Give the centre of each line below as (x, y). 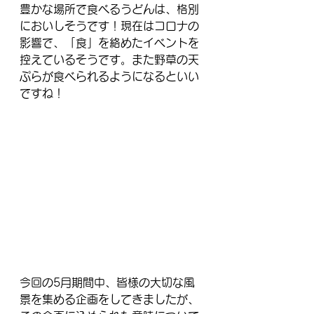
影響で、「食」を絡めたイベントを (109, 43)
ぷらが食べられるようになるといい (109, 77)
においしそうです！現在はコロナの (109, 26)
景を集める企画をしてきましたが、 (109, 300)
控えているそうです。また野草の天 (109, 60)
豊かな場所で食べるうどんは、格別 (109, 9)
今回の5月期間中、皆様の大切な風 (107, 283)
